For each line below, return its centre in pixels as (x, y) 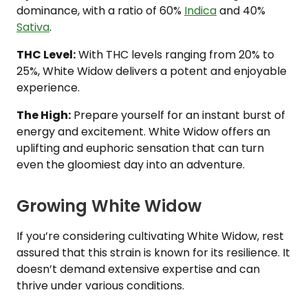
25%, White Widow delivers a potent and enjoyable (152, 71)
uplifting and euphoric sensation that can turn (140, 148)
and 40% (241, 11)
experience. (48, 88)
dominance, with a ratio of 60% (100, 11)
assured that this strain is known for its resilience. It (153, 253)
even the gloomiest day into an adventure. (131, 165)
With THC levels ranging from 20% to (175, 55)
